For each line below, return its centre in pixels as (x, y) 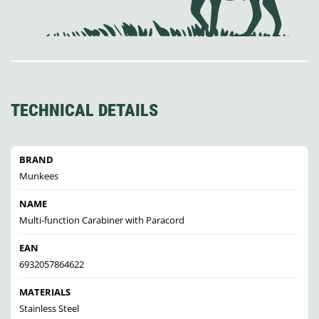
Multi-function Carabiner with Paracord (102, 220)
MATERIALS (45, 292)
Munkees (39, 176)
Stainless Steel (49, 309)
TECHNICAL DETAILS (84, 111)
